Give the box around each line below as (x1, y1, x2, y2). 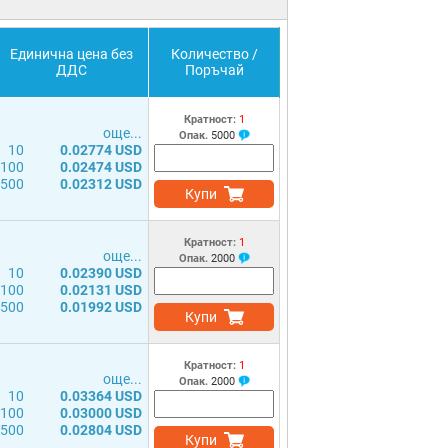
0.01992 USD (60, 299, 142, 315)
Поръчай (184, 62, 244, 78)
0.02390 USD (60, 265, 142, 281)
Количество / (170, 46, 258, 62)
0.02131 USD (60, 282, 142, 298)
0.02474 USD (60, 159, 142, 175)
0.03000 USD (60, 405, 142, 421)
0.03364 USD (60, 388, 142, 404)
